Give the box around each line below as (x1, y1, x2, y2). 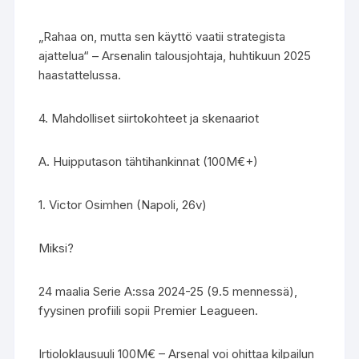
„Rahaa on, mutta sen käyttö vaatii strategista (38, 29, 286, 44)
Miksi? (38, 240, 75, 256)
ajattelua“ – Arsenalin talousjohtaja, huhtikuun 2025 (38, 48, 312, 63)
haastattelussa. (38, 67, 122, 83)
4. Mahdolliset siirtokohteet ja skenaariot (38, 111, 260, 126)
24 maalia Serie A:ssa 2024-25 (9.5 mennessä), (38, 284, 298, 299)
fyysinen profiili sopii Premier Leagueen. (38, 303, 259, 318)
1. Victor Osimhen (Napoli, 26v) (38, 197, 208, 212)
